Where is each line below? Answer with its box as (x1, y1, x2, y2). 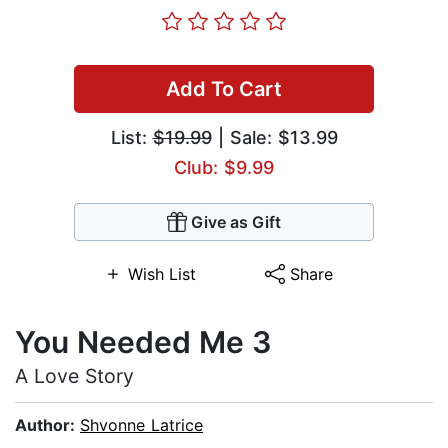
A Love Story (15, 364, 134, 389)
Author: (15, 415, 80, 436)
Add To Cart (166, 77, 282, 102)
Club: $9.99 (174, 157, 274, 179)
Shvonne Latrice (80, 415, 203, 436)
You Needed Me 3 (15, 324, 272, 361)
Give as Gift (191, 212, 281, 233)
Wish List (127, 264, 196, 285)
